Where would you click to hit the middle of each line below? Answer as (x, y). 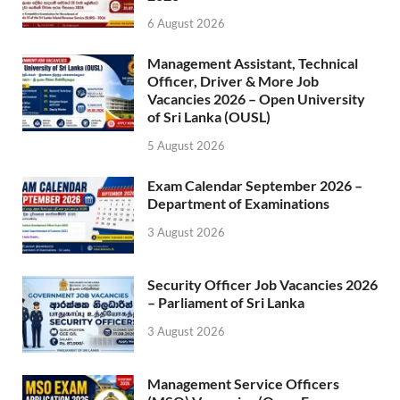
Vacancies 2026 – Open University (256, 99)
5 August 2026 (186, 146)
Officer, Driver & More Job (233, 81)
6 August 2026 (186, 24)
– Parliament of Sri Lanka (226, 303)
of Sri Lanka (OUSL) (209, 117)
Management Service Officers (243, 384)
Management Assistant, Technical (253, 63)
